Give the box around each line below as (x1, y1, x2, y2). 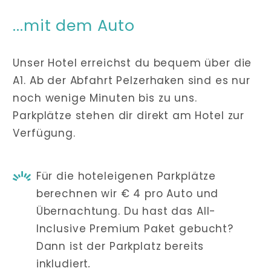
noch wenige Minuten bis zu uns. (13, 90, 197, 105)
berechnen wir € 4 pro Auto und (36, 186, 219, 201)
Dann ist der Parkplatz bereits (36, 239, 204, 254)
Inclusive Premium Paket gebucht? (36, 221, 233, 237)
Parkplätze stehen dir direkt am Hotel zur (13, 108, 245, 123)
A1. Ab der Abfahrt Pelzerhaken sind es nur (13, 73, 250, 88)
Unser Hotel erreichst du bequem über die (13, 55, 252, 70)
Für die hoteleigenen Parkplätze (36, 169, 217, 184)
